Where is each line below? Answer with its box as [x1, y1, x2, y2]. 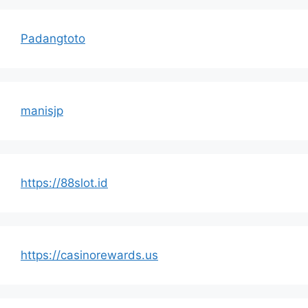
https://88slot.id [21, 175, 108, 190]
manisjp [21, 103, 63, 118]
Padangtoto [21, 31, 85, 45]
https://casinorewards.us [21, 247, 158, 262]
